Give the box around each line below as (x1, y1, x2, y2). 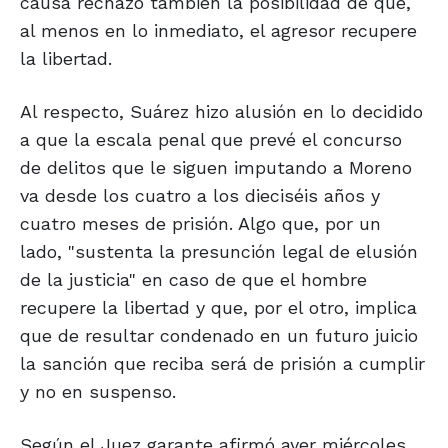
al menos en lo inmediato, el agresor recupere (20, 20, 417, 42)
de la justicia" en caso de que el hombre (20, 269, 367, 291)
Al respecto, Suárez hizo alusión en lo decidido (20, 101, 423, 123)
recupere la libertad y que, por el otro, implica (20, 297, 417, 319)
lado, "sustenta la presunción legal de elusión (20, 241, 418, 263)
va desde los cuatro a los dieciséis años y (20, 185, 380, 207)
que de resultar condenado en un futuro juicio (20, 325, 418, 347)
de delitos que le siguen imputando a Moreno (20, 157, 412, 179)
